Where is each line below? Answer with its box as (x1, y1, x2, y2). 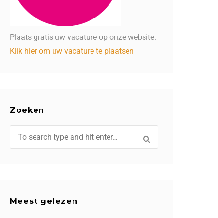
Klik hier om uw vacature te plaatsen (10, 46, 134, 55)
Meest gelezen (10, 197, 78, 206)
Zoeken (10, 106, 45, 115)
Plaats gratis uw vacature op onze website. (10, 33, 157, 42)
